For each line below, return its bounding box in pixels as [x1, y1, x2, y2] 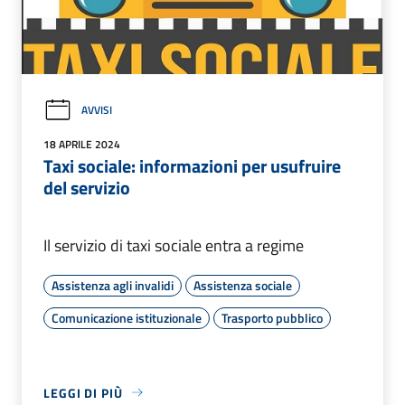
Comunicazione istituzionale [52, 307, 202, 327]
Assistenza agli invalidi [52, 275, 174, 295]
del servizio [43, 173, 130, 202]
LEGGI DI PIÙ [43, 382, 123, 402]
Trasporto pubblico [221, 307, 323, 327]
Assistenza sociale [193, 275, 292, 295]
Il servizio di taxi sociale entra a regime [43, 232, 304, 258]
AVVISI [81, 101, 112, 119]
